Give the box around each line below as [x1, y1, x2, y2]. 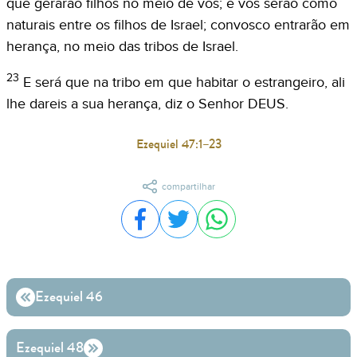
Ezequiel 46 [35, 286, 103, 308]
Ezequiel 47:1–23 [135, 134, 222, 153]
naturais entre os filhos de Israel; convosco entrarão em [6, 16, 350, 33]
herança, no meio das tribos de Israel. [6, 37, 238, 55]
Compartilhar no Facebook [139, 216, 287, 233]
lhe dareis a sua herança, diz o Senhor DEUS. [6, 95, 288, 112]
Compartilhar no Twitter [177, 216, 308, 233]
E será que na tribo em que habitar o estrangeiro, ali [23, 73, 345, 91]
